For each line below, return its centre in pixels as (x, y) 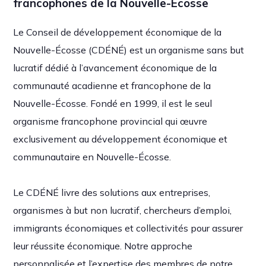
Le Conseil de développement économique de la (118, 32)
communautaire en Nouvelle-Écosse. (92, 156)
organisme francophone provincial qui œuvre (110, 121)
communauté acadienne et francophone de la (112, 85)
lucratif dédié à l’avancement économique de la (115, 67)
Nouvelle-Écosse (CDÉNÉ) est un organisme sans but (129, 50)
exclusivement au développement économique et (121, 139)
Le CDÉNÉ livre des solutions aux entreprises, (112, 192)
